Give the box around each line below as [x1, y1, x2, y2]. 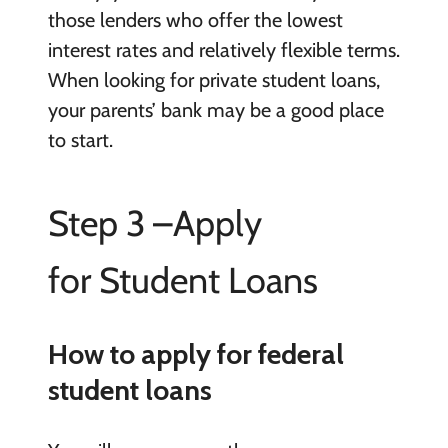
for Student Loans [47, 258, 318, 302]
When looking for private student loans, [47, 68, 380, 92]
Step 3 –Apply [47, 201, 262, 245]
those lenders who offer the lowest [47, 8, 343, 32]
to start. [47, 128, 113, 152]
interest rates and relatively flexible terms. [47, 38, 400, 62]
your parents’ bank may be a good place [47, 98, 384, 122]
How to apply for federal [47, 337, 344, 372]
